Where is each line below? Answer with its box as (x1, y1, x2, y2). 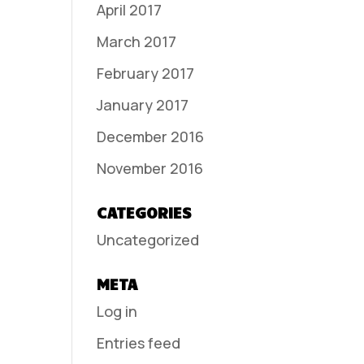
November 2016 (97, 158, 204, 178)
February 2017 (97, 63, 195, 83)
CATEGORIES (97, 202, 193, 222)
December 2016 (97, 127, 205, 146)
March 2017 (97, 32, 177, 51)
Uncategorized (97, 230, 200, 249)
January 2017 (97, 95, 189, 115)
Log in (97, 301, 138, 321)
